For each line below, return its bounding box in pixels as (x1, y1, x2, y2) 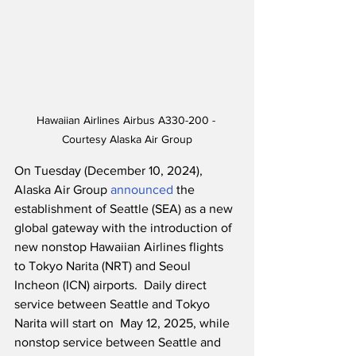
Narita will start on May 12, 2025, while (14, 316, 233, 331)
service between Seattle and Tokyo (14, 297, 213, 311)
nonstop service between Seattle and (14, 335, 224, 350)
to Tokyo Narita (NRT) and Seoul (14, 259, 194, 273)
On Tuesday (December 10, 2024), (14, 164, 206, 178)
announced (110, 183, 173, 197)
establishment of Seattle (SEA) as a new (14, 202, 236, 216)
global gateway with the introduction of (14, 221, 235, 235)
